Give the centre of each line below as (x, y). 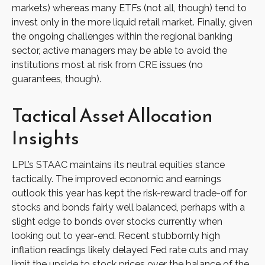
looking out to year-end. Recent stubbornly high (116, 236)
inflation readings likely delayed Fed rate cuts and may (130, 250)
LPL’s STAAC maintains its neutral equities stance (118, 165)
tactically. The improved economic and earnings (117, 179)
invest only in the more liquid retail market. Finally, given (132, 22)
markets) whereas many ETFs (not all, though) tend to (129, 8)
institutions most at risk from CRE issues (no (107, 65)
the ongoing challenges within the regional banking (122, 37)
